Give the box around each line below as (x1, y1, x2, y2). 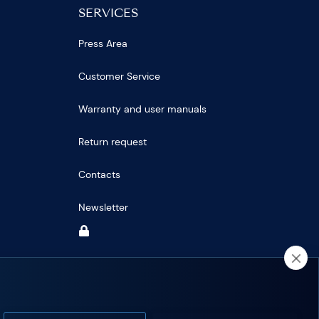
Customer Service (78, 70, 161, 83)
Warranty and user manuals (78, 103, 207, 116)
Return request (78, 135, 147, 149)
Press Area (78, 37, 128, 51)
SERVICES (78, 9, 139, 21)
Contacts (78, 168, 121, 182)
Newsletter (78, 201, 129, 214)
